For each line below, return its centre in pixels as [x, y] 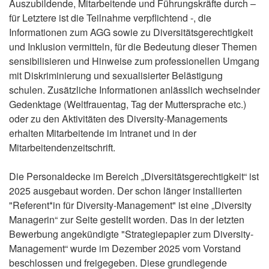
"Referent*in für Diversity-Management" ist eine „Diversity [130, 205]
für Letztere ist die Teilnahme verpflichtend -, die [110, 18]
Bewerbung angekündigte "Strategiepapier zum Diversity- [131, 234]
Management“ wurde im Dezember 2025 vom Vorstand [125, 248]
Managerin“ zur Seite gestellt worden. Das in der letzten [127, 219]
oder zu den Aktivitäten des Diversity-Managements [118, 119]
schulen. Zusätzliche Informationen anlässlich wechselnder [134, 90]
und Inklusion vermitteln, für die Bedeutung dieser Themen [133, 47]
